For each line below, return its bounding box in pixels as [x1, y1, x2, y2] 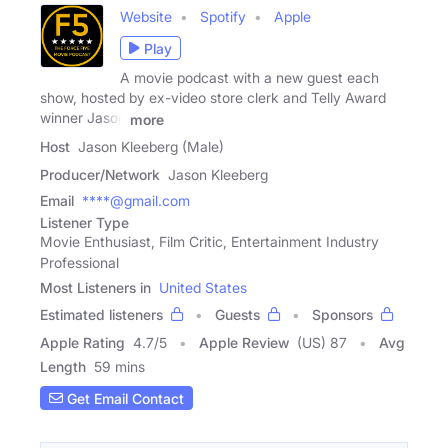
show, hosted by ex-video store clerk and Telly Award [40, 89, 386, 107]
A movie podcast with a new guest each [120, 69, 379, 87]
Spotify [200, 8, 246, 26]
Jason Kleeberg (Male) [78, 138, 224, 156]
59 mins [94, 358, 145, 376]
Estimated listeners [40, 306, 163, 324]
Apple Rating [40, 334, 125, 352]
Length [40, 358, 86, 376]
